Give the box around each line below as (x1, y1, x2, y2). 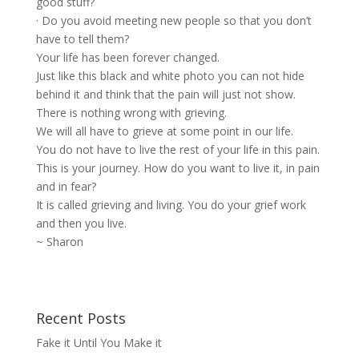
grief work (253, 197, 306, 213)
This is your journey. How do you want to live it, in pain (35, 160, 320, 176)
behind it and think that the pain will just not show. (35, 87, 296, 103)
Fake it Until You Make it (35, 335, 162, 351)
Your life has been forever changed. (35, 50, 220, 66)
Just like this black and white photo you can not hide (35, 68, 305, 84)
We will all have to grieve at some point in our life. (35, 123, 293, 139)
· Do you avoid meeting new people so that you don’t (35, 13, 312, 29)
